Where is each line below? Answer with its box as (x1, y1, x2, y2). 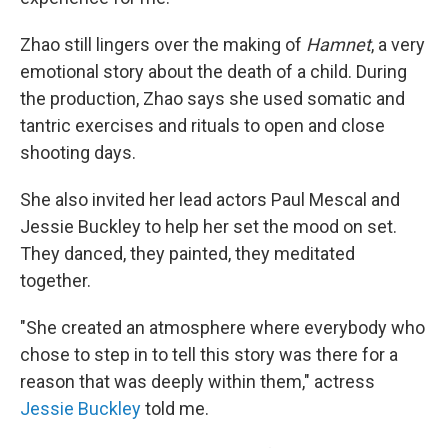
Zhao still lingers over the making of (20, 34, 306, 55)
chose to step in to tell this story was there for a (20, 344, 398, 365)
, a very (371, 34, 425, 55)
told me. (141, 398, 209, 419)
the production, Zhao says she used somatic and (20, 88, 405, 109)
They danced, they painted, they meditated (20, 243, 355, 264)
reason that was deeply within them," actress (20, 371, 375, 392)
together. (20, 270, 91, 291)
